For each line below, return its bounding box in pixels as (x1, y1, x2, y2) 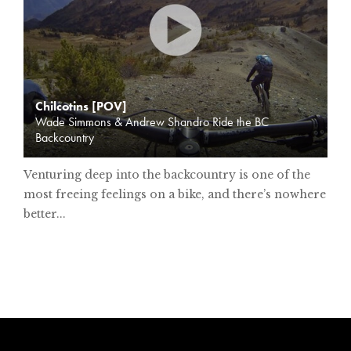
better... (24, 207, 66, 222)
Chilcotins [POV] (35, 98, 127, 115)
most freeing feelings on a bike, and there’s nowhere (24, 187, 326, 202)
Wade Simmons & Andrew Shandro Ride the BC (35, 114, 269, 131)
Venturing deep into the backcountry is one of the (24, 168, 310, 183)
